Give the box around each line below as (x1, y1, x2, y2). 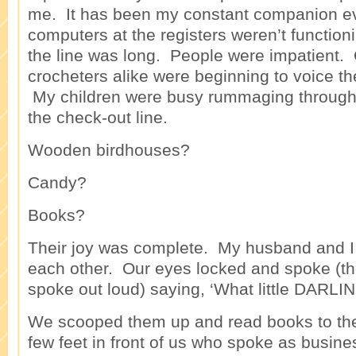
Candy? (28, 173, 87, 192)
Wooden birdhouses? (28, 141, 190, 159)
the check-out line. (28, 108, 168, 126)
